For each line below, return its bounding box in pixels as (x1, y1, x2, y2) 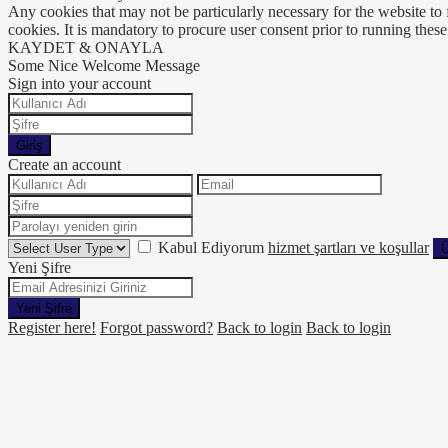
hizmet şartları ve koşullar (268, 238, 429, 256)
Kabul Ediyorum (158, 238, 268, 256)
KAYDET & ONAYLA (8, 38, 164, 56)
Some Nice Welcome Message (8, 56, 200, 74)
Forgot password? (100, 318, 213, 336)
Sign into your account (8, 74, 151, 92)
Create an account (8, 155, 121, 173)
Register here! (8, 318, 96, 336)
